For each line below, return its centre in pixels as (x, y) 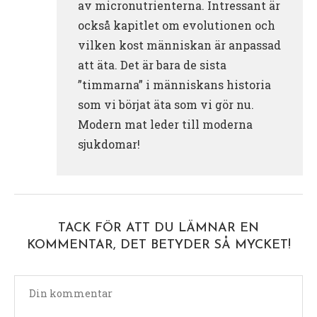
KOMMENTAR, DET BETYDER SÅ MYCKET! (158, 245)
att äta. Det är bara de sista (152, 64)
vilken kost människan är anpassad (179, 45)
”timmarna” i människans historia (174, 84)
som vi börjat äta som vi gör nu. (166, 104)
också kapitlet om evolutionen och (177, 25)
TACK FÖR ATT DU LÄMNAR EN (158, 228)
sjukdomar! (109, 144)
